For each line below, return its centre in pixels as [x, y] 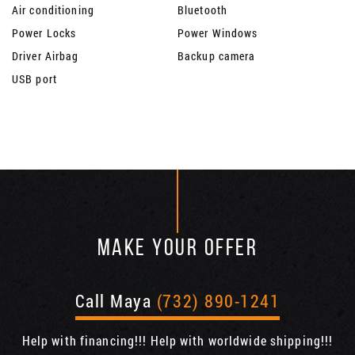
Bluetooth [203, 10]
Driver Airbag [46, 56]
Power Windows [218, 33]
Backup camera [217, 56]
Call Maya [116, 301]
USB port [34, 79]
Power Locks [44, 33]
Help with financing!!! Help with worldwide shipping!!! [177, 341]
